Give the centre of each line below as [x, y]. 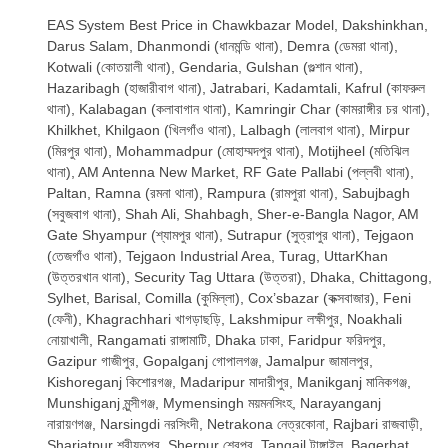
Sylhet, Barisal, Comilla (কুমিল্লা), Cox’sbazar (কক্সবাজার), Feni [229, 298]
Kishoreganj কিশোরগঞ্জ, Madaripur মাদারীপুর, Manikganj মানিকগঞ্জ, [229, 382]
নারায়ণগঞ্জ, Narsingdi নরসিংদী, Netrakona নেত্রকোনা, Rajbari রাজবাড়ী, [235, 424]
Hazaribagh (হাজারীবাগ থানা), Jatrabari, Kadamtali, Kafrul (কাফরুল [236, 88]
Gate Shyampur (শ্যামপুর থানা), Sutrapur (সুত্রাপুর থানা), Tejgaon [230, 235]
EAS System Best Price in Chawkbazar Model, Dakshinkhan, [237, 25]
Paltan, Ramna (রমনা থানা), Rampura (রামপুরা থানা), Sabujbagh [228, 193]
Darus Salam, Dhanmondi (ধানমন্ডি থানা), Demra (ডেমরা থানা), [222, 46]
